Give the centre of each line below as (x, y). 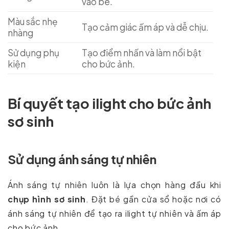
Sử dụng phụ (33, 53)
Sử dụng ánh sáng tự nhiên (82, 159)
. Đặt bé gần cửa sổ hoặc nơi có (153, 199)
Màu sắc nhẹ (33, 22)
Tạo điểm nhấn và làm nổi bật (141, 53)
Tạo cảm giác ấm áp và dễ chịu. (145, 27)
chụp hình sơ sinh (47, 199)
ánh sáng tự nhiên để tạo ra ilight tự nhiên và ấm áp (114, 214)
